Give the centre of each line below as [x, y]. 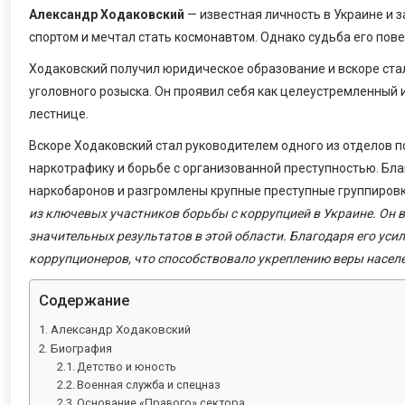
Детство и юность [127, 366]
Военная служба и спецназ [149, 384]
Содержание [84, 300]
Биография [81, 348]
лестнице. [59, 113]
